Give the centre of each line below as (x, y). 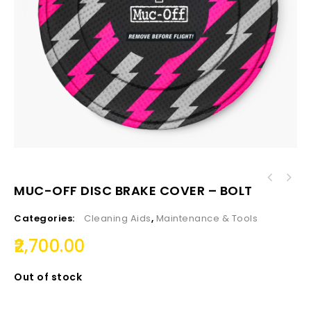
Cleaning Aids (118, 219)
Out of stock (48, 277)
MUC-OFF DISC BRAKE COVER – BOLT (133, 191)
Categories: (45, 219)
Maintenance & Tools (207, 219)
